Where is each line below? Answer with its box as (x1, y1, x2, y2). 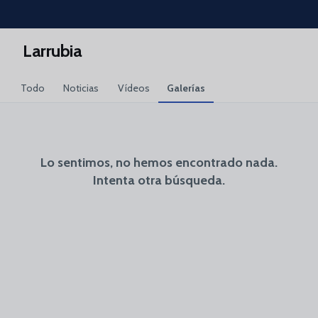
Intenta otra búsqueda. (93, 172, 225, 188)
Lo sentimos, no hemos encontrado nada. (40, 155, 278, 170)
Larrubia (23, 40, 82, 61)
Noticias (63, 82, 99, 94)
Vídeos (117, 82, 150, 94)
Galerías (167, 82, 205, 94)
